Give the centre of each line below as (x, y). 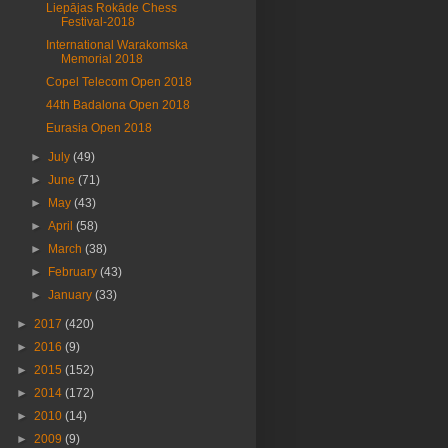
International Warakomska (116, 45)
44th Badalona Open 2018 (117, 105)
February (74, 272)
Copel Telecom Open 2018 (118, 82)
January (72, 295)
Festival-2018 (97, 22)
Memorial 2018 (101, 59)
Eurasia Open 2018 (98, 128)
